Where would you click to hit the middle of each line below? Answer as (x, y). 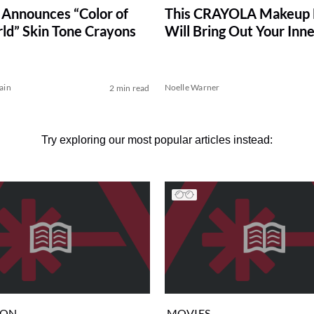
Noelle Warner (192, 88)
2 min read (130, 88)
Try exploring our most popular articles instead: (157, 140)
